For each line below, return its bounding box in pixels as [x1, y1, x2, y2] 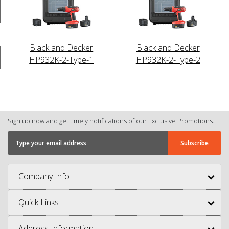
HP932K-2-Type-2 [135, 54, 200, 65]
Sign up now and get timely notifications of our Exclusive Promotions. [8, 116, 214, 125]
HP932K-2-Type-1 [29, 54, 94, 65]
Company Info [18, 170, 70, 182]
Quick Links [18, 196, 59, 208]
